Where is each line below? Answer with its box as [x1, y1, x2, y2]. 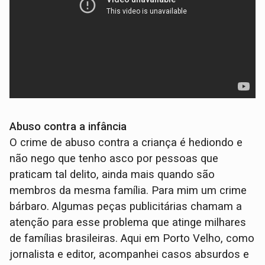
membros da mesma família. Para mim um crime [9, 183, 247, 197]
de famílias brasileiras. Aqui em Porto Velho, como [9, 231, 255, 245]
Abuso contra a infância [9, 119, 127, 133]
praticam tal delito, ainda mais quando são [9, 167, 215, 181]
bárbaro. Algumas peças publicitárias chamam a [9, 199, 243, 213]
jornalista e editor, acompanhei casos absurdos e [9, 247, 250, 261]
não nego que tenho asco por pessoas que [9, 151, 219, 165]
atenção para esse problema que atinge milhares [9, 215, 247, 229]
